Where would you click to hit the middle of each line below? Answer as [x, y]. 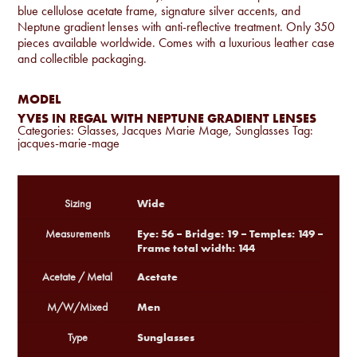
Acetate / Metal [78, 277]
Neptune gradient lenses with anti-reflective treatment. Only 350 [177, 26]
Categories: [48, 130]
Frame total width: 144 [196, 247]
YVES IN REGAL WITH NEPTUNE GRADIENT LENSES [167, 118]
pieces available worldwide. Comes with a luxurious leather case [177, 42]
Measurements [77, 233]
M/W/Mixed [78, 307]
